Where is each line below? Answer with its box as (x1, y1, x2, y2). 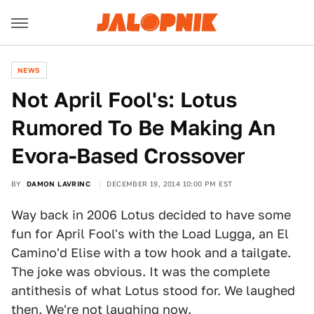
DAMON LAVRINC (26, 179, 91, 188)
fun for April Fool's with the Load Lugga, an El (11, 226, 289, 241)
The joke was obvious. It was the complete (11, 264, 270, 279)
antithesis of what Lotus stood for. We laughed (11, 283, 295, 298)
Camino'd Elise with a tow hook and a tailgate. (11, 245, 291, 260)
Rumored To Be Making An (11, 115, 275, 140)
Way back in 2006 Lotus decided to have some (11, 207, 291, 222)
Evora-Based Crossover (11, 143, 245, 168)
